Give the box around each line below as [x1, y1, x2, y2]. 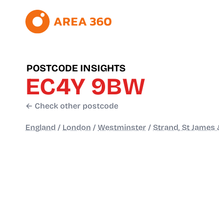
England [25, 123, 56, 132]
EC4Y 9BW [25, 72, 145, 101]
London [63, 123, 91, 132]
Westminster [98, 123, 146, 132]
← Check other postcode [25, 101, 118, 111]
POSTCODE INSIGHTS [26, 62, 126, 74]
